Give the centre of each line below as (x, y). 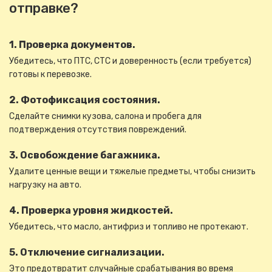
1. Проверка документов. (72, 45)
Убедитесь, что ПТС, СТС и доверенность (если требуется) (130, 61)
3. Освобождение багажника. (85, 155)
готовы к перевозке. (50, 74)
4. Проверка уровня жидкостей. (91, 210)
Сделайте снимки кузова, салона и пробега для (105, 116)
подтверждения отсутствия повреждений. (98, 130)
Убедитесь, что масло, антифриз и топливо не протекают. (129, 227)
